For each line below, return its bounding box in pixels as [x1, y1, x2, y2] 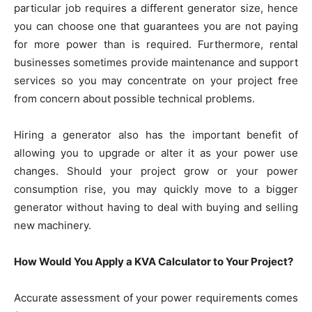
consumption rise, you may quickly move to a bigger [14, 182, 298, 196]
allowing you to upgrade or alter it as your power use [14, 146, 298, 160]
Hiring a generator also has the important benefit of [14, 128, 298, 142]
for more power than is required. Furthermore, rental [14, 38, 298, 52]
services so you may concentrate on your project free [14, 74, 298, 88]
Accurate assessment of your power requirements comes [14, 291, 298, 305]
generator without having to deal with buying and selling [14, 201, 298, 214]
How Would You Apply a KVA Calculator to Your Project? [14, 255, 293, 269]
